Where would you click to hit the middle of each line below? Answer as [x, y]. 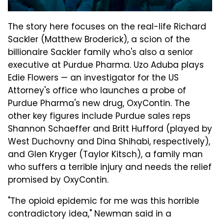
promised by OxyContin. [58, 181]
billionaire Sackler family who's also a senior [100, 53]
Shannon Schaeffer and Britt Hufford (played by [110, 130]
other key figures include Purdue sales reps [99, 117]
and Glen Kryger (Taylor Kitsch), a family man [105, 155]
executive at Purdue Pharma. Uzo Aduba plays [106, 66]
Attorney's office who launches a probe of [97, 92]
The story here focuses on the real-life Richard [107, 28]
